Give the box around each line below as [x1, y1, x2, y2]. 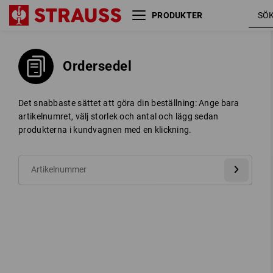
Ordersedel [63, 58, 132, 74]
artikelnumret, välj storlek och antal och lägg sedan [18, 112, 219, 121]
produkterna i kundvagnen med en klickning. [18, 125, 192, 135]
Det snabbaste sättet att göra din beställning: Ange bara [18, 98, 239, 108]
